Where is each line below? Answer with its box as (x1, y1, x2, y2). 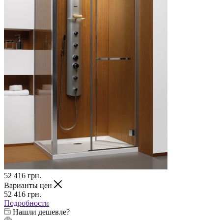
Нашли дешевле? (13, 207, 70, 216)
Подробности (4, 198, 49, 207)
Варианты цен (4, 181, 54, 190)
